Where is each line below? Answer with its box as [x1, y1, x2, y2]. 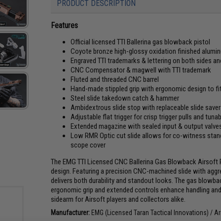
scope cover [71, 140, 106, 149]
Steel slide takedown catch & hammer [71, 93, 180, 103]
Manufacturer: [51, 208, 90, 217]
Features [51, 20, 78, 30]
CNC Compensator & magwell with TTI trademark [71, 65, 212, 74]
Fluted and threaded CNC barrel [71, 74, 159, 84]
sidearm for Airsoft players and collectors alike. [51, 194, 186, 204]
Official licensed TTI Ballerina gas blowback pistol [71, 37, 211, 46]
